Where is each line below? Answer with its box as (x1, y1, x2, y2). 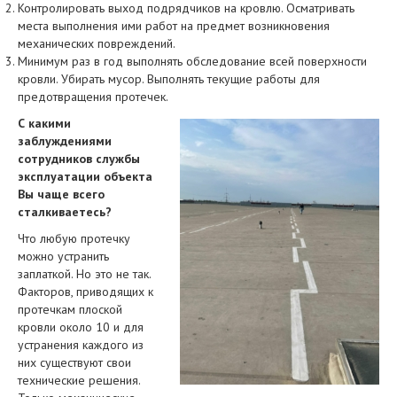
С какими (18, 115, 71, 131)
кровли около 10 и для (18, 319, 144, 335)
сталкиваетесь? (18, 204, 112, 220)
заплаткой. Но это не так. (18, 266, 151, 282)
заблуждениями (18, 133, 112, 149)
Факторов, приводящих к (18, 284, 153, 300)
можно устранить (18, 248, 109, 264)
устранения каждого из (18, 337, 144, 353)
